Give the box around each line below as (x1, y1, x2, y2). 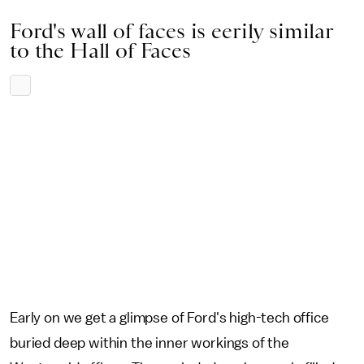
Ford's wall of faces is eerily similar (10, 19, 333, 43)
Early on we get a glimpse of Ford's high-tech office (10, 310, 329, 325)
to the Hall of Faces (10, 38, 191, 63)
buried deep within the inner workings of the (10, 336, 289, 350)
